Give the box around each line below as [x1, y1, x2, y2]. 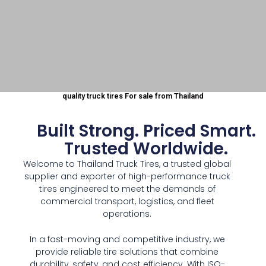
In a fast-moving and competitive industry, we [29, 233, 225, 246]
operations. [103, 207, 152, 220]
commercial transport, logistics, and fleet [40, 195, 214, 207]
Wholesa [18, 107, 139, 140]
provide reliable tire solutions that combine [36, 246, 219, 258]
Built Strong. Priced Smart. [36, 119, 256, 142]
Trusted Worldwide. [64, 137, 229, 160]
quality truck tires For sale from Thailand [62, 91, 204, 100]
